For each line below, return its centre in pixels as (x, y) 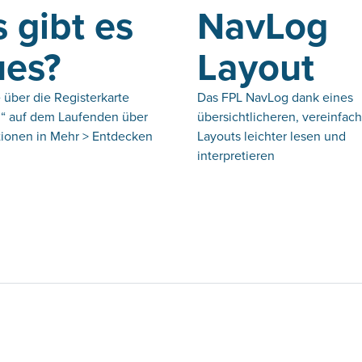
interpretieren (236, 155)
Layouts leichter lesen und (271, 135)
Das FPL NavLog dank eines (275, 97)
